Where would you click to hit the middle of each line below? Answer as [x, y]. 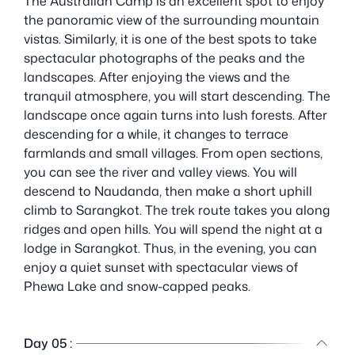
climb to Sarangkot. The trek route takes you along [177, 210]
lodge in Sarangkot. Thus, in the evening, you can [170, 248]
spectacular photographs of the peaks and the [164, 57]
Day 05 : [48, 343]
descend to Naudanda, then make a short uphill [168, 191]
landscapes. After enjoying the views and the [157, 76]
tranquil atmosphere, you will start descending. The [177, 95]
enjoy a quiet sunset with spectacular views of [161, 267]
